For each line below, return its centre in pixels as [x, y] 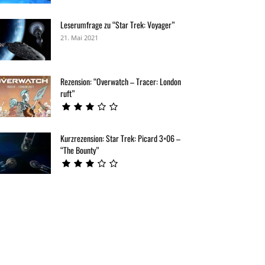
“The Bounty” [80, 150]
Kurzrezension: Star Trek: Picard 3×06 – [120, 138]
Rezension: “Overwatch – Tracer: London [121, 81]
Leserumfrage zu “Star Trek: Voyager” [117, 24]
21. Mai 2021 [79, 37]
